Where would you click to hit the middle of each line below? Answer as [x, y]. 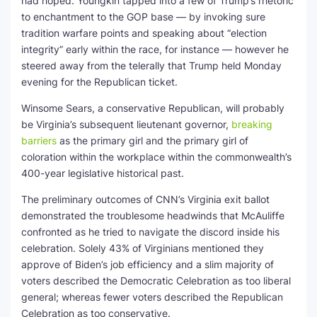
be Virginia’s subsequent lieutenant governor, [126, 124]
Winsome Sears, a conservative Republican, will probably [153, 108]
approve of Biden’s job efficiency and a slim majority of [148, 264]
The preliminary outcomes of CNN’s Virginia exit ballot [145, 199]
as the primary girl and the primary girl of [152, 140]
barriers [39, 140]
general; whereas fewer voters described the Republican [152, 297]
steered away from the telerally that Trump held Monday [151, 65]
